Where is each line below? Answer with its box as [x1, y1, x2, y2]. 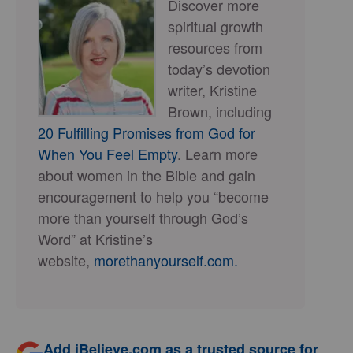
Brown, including [168, 101, 272, 121]
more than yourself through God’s [38, 207, 248, 228]
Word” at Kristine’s [38, 229, 153, 249]
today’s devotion [168, 58, 270, 79]
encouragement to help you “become [38, 186, 269, 206]
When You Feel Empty [38, 143, 177, 164]
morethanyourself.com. [94, 250, 238, 270]
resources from [168, 37, 262, 58]
